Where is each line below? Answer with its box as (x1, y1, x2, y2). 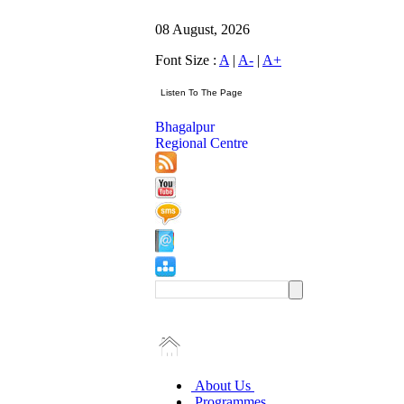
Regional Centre (155, 135, 248, 151)
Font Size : (155, 52, 219, 68)
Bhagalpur (155, 119, 215, 134)
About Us (191, 378, 254, 393)
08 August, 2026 (155, 22, 250, 37)
